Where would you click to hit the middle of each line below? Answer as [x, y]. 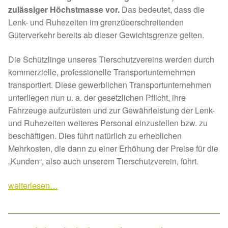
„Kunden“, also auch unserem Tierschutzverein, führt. [103, 161]
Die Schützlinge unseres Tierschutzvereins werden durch [111, 60]
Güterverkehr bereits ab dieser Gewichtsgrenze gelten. [106, 35]
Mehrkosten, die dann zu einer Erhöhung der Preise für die [113, 149]
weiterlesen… [33, 185]
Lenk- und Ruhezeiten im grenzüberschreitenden [96, 22]
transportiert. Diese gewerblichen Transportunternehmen [110, 85]
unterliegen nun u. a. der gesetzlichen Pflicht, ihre [97, 98]
